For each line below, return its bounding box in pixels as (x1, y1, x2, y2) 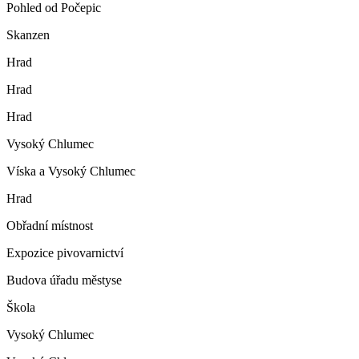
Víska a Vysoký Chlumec (6, 164, 135, 178)
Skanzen (6, 28, 50, 42)
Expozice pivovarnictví (6, 246, 127, 260)
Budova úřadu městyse (6, 273, 122, 287)
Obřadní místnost (6, 219, 93, 232)
